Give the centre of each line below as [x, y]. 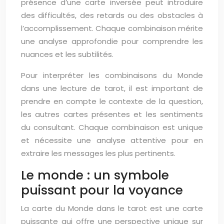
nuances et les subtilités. [67, 54]
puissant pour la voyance [102, 190]
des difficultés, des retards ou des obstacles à [112, 15]
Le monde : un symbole [95, 175]
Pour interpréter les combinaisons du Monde [112, 75]
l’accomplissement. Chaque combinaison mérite [112, 28]
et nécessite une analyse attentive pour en [112, 140]
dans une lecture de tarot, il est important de [112, 88]
